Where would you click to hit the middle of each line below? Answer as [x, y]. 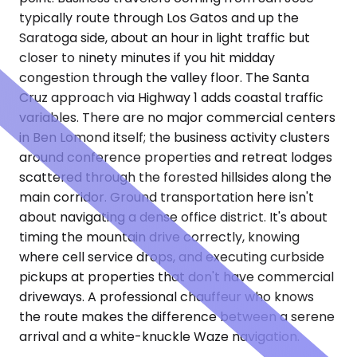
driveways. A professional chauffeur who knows [167, 297]
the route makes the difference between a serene [177, 317]
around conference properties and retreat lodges [176, 158]
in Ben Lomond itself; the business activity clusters [175, 138]
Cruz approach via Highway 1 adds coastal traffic [171, 98]
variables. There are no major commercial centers [177, 118]
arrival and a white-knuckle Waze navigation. [159, 337]
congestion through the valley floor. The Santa [164, 78]
